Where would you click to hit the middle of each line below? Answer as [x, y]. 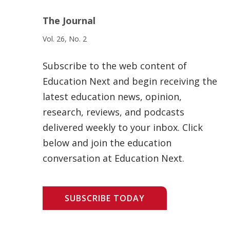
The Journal [69, 20]
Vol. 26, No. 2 [65, 39]
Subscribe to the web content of [115, 65]
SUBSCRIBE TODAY [105, 198]
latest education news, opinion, [112, 96]
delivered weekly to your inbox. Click [123, 127]
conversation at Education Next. [113, 158]
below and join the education [107, 142]
